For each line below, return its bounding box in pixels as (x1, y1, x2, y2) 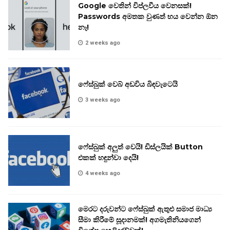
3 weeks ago (85, 97, 120, 104)
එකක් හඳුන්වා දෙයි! (78, 152, 139, 162)
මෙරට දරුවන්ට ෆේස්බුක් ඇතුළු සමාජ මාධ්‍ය (78, 204, 212, 214)
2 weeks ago (85, 40, 120, 47)
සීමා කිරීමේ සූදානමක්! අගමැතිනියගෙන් (78, 215, 201, 225)
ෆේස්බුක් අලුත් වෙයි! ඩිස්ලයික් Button (78, 142, 203, 151)
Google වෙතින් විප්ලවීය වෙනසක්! (78, 1, 191, 11)
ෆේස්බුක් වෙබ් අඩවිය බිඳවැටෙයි (78, 80, 178, 89)
